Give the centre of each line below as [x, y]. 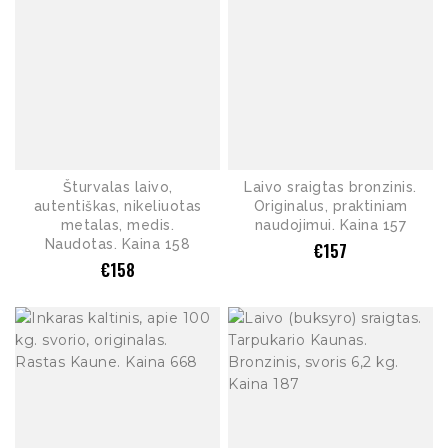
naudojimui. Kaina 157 [330, 224]
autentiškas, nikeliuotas [117, 205]
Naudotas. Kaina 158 [117, 243]
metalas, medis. [117, 224]
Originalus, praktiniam [330, 205]
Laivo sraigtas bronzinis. [330, 186]
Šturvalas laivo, [117, 186]
